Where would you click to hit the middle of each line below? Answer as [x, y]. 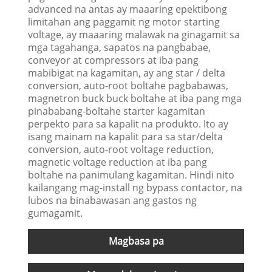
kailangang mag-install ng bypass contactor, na [135, 187]
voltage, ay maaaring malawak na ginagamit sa [134, 34]
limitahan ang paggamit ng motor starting [124, 22]
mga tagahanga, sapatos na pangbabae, [120, 47]
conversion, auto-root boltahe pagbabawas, [128, 85]
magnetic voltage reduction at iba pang [118, 162]
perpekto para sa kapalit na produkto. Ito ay [128, 124]
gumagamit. [56, 213]
